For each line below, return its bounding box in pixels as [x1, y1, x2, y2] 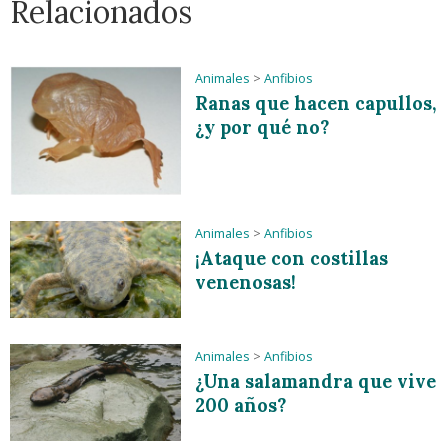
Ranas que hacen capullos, [195, 91, 437, 115]
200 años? [195, 394, 287, 418]
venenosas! [195, 271, 297, 295]
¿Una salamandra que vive [195, 370, 437, 394]
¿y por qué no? [195, 115, 330, 139]
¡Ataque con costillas [195, 247, 389, 271]
